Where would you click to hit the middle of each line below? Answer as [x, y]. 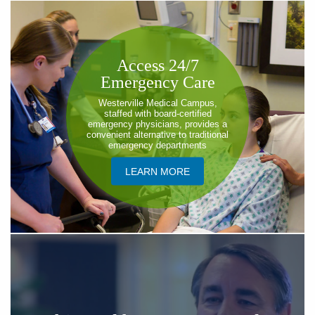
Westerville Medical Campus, [157, 103]
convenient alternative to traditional [157, 134]
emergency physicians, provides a [157, 124]
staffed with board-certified [157, 113]
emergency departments [157, 145]
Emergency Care [157, 82]
